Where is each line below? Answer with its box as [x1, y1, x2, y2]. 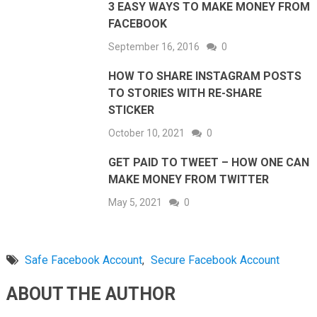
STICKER [108, 103, 155, 117]
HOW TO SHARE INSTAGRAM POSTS [108, 69, 302, 83]
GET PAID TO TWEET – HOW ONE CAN [108, 155, 310, 169]
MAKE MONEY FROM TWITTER [108, 172, 270, 186]
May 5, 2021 [108, 196, 163, 208]
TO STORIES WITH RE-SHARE [108, 86, 263, 100]
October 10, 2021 [108, 127, 185, 139]
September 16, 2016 [108, 40, 200, 52]
